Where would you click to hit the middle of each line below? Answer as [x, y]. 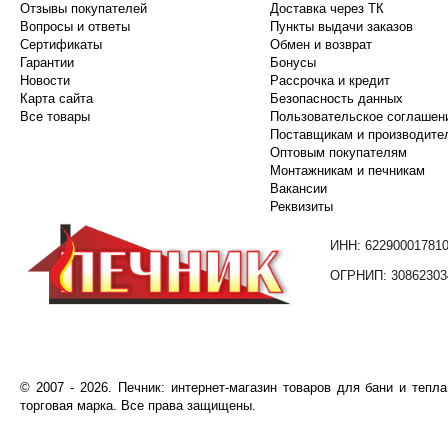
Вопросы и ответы [75, 27]
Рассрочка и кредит [329, 81]
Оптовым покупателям [338, 153]
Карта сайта [56, 99]
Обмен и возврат [320, 45]
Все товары [55, 117]
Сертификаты [61, 45]
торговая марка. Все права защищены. [140, 406]
